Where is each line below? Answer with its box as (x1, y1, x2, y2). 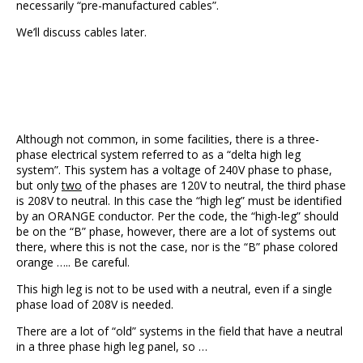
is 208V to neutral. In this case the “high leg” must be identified (16, 193, 342, 208)
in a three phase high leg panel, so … (16, 339, 207, 354)
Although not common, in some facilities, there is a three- (16, 131, 319, 147)
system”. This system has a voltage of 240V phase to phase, (16, 162, 332, 177)
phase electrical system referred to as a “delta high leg (16, 147, 301, 162)
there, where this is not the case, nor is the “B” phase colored (16, 239, 338, 254)
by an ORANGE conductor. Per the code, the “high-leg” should (16, 208, 339, 224)
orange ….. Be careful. (16, 254, 130, 270)
